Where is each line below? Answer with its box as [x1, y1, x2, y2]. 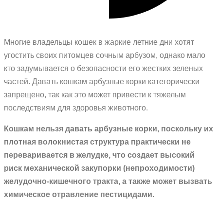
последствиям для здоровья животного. [4, 103, 148, 112]
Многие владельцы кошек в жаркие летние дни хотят [4, 37, 194, 47]
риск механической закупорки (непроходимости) [4, 163, 195, 173]
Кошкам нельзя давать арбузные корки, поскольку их [4, 124, 213, 133]
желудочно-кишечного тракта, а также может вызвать [4, 177, 212, 186]
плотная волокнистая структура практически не [4, 137, 191, 146]
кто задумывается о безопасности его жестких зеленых [4, 64, 203, 73]
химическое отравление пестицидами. [4, 190, 154, 199]
